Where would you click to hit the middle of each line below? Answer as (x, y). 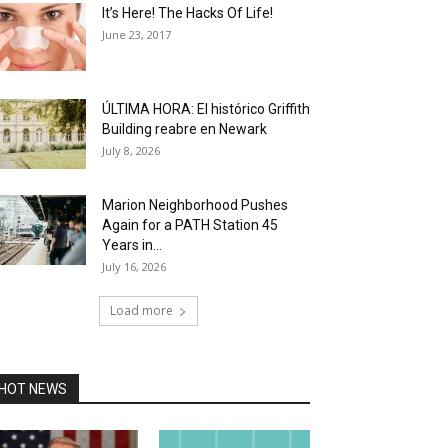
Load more (141, 310)
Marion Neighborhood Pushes (195, 205)
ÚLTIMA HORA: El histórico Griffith (206, 109)
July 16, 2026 (134, 266)
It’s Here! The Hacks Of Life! (187, 13)
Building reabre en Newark (184, 129)
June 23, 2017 (136, 34)
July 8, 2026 (131, 150)
